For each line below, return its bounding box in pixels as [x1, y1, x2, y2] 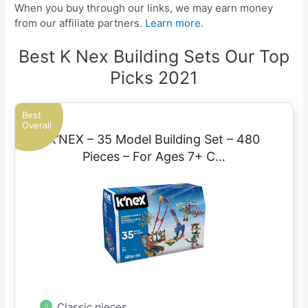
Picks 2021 [110, 67, 198, 88]
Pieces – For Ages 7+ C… [82, 148, 225, 164]
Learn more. [145, 16, 204, 30]
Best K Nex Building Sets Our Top [19, 45, 289, 67]
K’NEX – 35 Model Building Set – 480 [48, 131, 260, 146]
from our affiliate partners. [14, 16, 146, 30]
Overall [22, 119, 52, 131]
